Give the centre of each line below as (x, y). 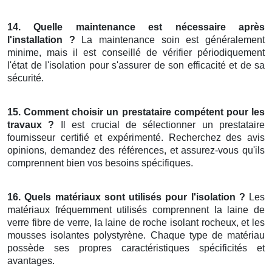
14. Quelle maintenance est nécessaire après (136, 27)
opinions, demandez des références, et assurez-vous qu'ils (136, 151)
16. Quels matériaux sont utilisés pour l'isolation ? (126, 197)
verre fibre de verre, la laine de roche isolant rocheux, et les (136, 223)
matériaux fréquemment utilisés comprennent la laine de (136, 210)
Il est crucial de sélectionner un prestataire (159, 125)
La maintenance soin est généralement (170, 40)
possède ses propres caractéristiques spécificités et (136, 248)
